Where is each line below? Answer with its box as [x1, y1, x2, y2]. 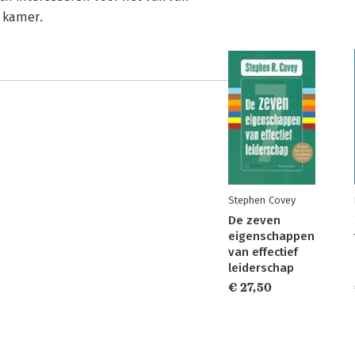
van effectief [228, 245, 298, 259]
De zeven [228, 213, 281, 227]
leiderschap [228, 261, 294, 275]
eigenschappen [228, 229, 315, 243]
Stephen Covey [228, 194, 296, 206]
